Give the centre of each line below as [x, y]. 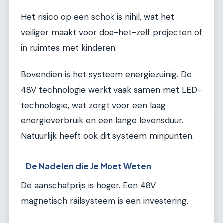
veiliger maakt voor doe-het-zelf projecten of [111, 32]
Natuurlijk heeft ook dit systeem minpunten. [107, 136]
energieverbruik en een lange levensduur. [102, 121]
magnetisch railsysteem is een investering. [105, 200]
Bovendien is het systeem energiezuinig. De [106, 74]
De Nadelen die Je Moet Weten [89, 166]
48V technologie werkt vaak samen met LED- [111, 90]
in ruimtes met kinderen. [69, 48]
